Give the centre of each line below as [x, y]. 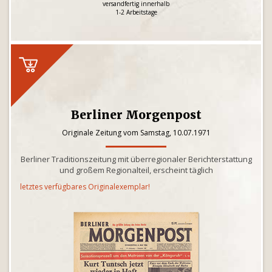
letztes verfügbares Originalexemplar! [85, 187]
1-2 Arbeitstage [136, 12]
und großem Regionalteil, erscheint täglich [136, 170]
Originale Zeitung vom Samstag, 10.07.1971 [136, 133]
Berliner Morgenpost [136, 115]
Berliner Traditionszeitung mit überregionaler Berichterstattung [136, 159]
